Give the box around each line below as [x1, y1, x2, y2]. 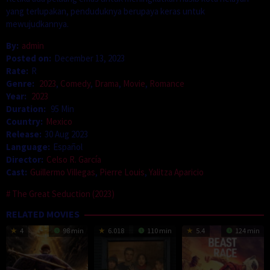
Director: [6, 153, 43, 165]
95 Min [51, 102, 74, 115]
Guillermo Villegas [30, 166, 95, 178]
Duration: [6, 102, 48, 115]
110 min [145, 225, 172, 235]
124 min [233, 225, 260, 235]
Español [53, 140, 83, 152]
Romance [149, 77, 184, 89]
